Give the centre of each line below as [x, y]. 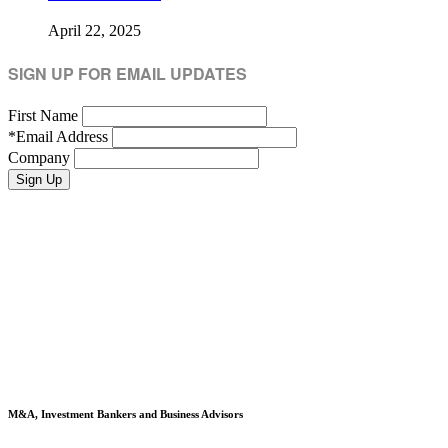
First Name [43, 115]
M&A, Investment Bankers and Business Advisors [125, 413]
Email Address [62, 136]
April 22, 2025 [94, 31]
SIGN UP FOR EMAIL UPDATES [127, 73]
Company [39, 157]
